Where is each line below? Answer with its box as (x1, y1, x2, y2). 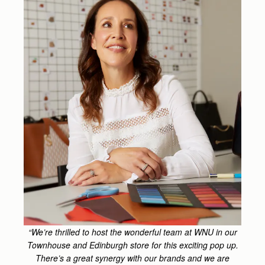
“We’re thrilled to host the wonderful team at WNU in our (28, 225, 237, 238)
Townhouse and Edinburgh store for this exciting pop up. (27, 238, 238, 251)
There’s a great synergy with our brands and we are (35, 251, 230, 264)
